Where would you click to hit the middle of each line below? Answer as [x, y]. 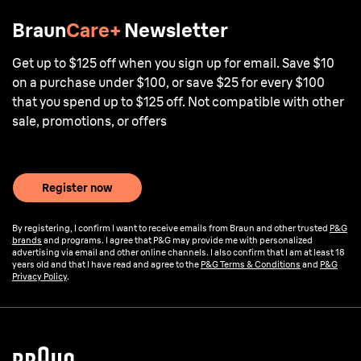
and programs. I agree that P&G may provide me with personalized [177, 240]
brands [27, 240]
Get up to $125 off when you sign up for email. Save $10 [173, 63]
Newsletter [176, 30]
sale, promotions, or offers [89, 121]
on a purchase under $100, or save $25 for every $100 [168, 82]
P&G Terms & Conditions [251, 264]
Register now [77, 188]
